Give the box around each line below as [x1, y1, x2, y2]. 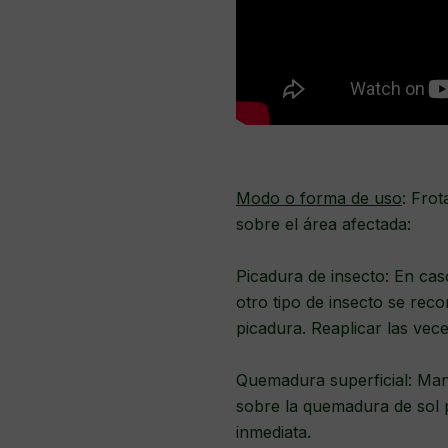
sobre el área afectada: [236, 213, 411, 234]
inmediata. [236, 421, 316, 442]
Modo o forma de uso [236, 187, 402, 208]
